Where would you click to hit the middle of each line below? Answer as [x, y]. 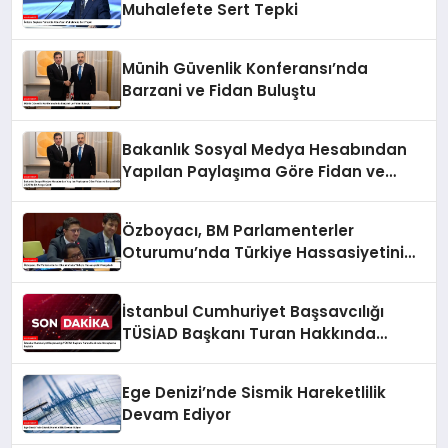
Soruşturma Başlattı [202, 356]
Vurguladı [161, 275]
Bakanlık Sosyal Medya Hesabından [265, 150]
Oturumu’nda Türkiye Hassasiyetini [263, 253]
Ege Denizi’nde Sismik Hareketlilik [254, 393]
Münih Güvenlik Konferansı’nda [245, 69]
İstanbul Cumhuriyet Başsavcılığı [253, 312]
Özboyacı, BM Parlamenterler [238, 231]
